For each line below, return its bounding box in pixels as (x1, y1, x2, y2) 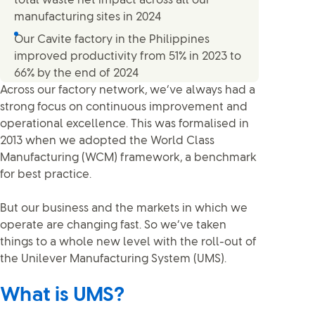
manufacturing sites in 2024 (14, 11, 161, 24)
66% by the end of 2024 (14, 67, 139, 80)
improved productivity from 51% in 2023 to (14, 51, 241, 63)
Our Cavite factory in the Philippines (14, 34, 210, 46)
